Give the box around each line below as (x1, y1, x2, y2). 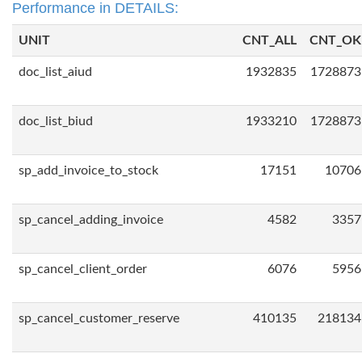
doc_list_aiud (19, 65, 92, 78)
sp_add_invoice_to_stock (19, 164, 158, 177)
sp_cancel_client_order (19, 263, 147, 276)
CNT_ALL (242, 34, 297, 47)
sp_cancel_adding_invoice (19, 213, 163, 226)
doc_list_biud (19, 115, 93, 128)
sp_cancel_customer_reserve (19, 312, 179, 325)
